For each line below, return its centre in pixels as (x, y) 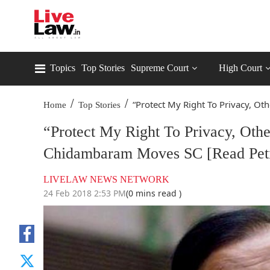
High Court (240, 68)
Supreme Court (160, 68)
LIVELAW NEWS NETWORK (106, 179)
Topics (63, 68)
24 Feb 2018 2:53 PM (85, 193)
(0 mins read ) (154, 193)
